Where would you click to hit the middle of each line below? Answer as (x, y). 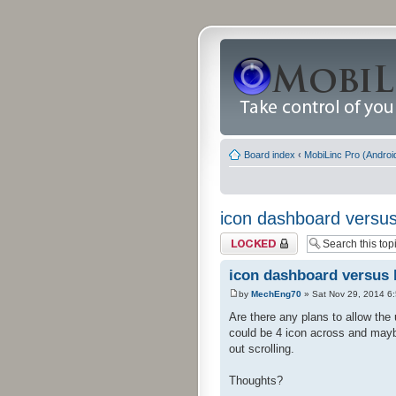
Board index (270, 155)
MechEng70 (276, 294)
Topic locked (247, 238)
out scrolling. (262, 349)
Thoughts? (256, 381)
